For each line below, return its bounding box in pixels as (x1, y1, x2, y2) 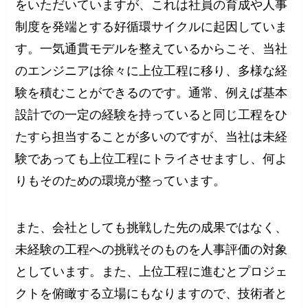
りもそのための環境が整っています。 (15, 173, 226, 188)
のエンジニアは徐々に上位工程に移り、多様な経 (15, 63, 288, 78)
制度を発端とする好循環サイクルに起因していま (15, 19, 288, 34)
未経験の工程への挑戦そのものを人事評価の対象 (15, 242, 288, 256)
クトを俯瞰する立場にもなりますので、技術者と (15, 286, 288, 300)
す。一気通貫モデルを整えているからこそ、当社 (15, 41, 288, 56)
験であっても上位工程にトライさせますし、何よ (15, 151, 288, 166)
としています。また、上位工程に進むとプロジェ (15, 264, 288, 278)
